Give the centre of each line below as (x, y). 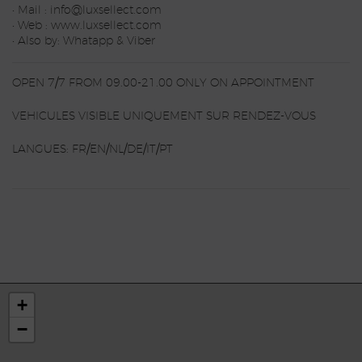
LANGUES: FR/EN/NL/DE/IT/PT (93, 150)
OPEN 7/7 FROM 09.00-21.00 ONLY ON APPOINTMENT (163, 84)
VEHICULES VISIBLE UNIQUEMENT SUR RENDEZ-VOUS (164, 117)
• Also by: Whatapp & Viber (84, 42)
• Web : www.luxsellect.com (87, 26)
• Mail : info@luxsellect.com (87, 11)
